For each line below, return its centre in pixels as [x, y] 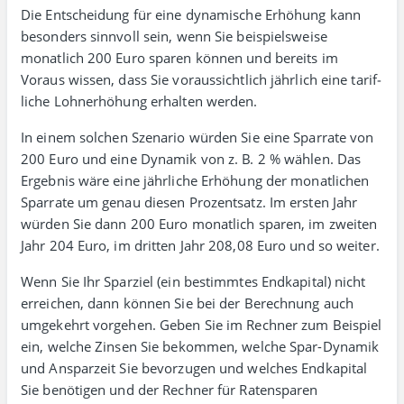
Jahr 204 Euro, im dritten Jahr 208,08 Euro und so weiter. [200, 245]
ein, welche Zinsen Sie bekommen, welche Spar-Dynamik [200, 346]
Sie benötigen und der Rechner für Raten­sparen [170, 390]
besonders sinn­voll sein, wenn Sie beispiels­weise [174, 36]
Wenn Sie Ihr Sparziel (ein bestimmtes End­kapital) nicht [193, 281]
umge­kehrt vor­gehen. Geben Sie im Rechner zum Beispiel [202, 325]
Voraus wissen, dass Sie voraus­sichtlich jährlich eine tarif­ [201, 79]
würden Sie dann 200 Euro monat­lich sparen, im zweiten [199, 224]
